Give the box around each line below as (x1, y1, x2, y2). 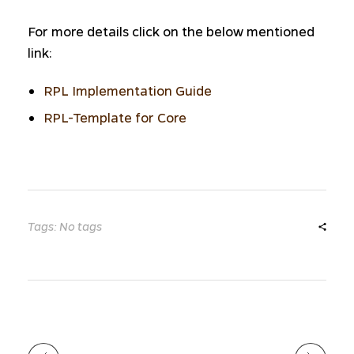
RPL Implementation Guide (43, 81, 212, 99)
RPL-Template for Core (43, 108, 186, 126)
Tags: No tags (28, 218, 102, 234)
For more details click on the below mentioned (28, 22, 314, 40)
